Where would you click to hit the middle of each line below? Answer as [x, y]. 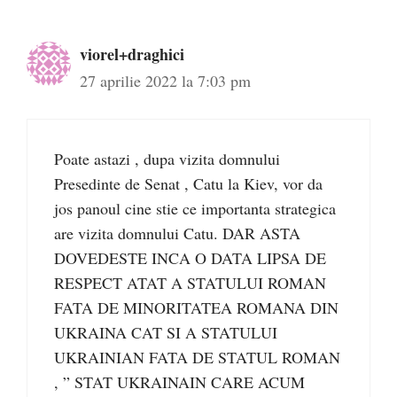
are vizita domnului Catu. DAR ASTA [177, 234]
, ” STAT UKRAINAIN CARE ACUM [179, 382]
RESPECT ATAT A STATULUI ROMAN [190, 283]
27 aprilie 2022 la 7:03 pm [165, 81]
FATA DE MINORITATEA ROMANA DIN [196, 308]
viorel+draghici [132, 54]
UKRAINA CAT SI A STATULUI [166, 333]
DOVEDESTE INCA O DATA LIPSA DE [190, 258]
